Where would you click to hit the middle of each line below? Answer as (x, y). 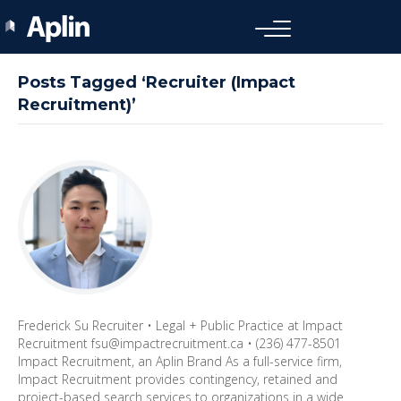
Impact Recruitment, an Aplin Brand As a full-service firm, (180, 361)
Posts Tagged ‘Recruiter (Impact (157, 82)
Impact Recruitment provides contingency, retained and (178, 379)
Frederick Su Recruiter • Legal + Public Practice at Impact (180, 325)
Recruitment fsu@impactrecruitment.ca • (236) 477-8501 (179, 343)
